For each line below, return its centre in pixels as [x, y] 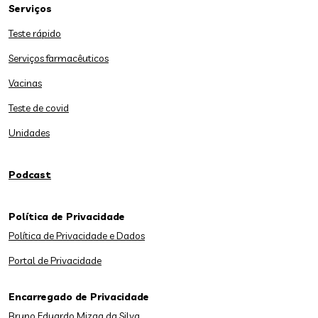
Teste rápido [35, 33]
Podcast [30, 175]
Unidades [29, 133]
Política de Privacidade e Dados [77, 236]
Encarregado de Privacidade [79, 297]
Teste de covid [39, 108]
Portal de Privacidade [55, 261]
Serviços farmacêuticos [59, 58]
